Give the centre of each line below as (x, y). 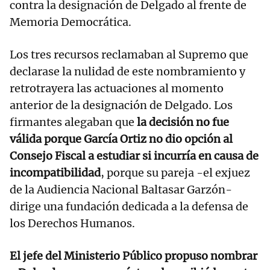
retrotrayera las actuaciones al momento (117, 89)
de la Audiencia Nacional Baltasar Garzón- (121, 190)
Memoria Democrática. (71, 22)
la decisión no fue (183, 122)
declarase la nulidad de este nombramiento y (127, 72)
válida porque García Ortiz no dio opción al (121, 139)
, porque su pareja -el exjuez (175, 173)
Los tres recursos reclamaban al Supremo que (129, 55)
